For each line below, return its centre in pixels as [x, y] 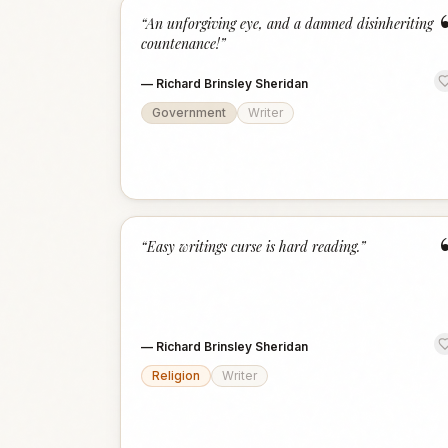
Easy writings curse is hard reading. [253, 246]
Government [189, 112]
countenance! [180, 43]
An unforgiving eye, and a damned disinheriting [289, 23]
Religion [176, 375]
